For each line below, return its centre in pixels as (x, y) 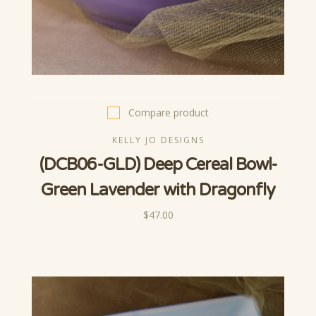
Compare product (169, 112)
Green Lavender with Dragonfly (158, 190)
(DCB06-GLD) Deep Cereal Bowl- (158, 164)
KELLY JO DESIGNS (158, 140)
